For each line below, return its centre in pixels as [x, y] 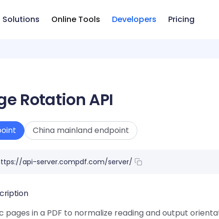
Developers [134, 19]
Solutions [21, 19]
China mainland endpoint [81, 130]
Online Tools [76, 19]
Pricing [181, 19]
